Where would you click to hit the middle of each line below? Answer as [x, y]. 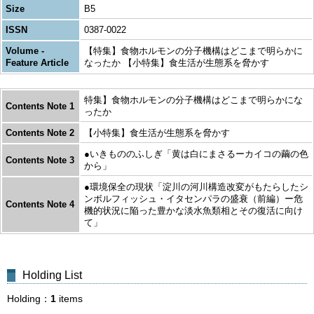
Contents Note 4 [40, 204]
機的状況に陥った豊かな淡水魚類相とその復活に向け [193, 211]
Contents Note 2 [40, 133]
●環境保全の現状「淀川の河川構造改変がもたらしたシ [196, 187]
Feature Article [37, 63]
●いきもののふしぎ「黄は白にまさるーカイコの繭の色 [196, 154]
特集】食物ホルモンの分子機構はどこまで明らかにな [193, 100]
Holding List [52, 275]
